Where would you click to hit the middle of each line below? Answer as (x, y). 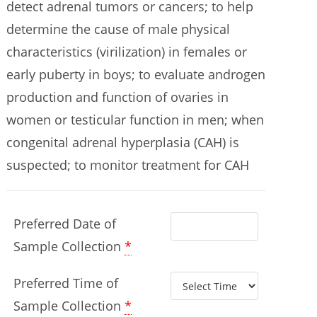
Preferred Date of (65, 224)
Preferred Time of (66, 283)
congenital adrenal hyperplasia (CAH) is (123, 142)
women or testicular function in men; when (136, 120)
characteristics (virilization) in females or (127, 52)
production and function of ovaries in (118, 97)
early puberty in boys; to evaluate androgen (136, 74)
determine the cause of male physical (119, 29)
